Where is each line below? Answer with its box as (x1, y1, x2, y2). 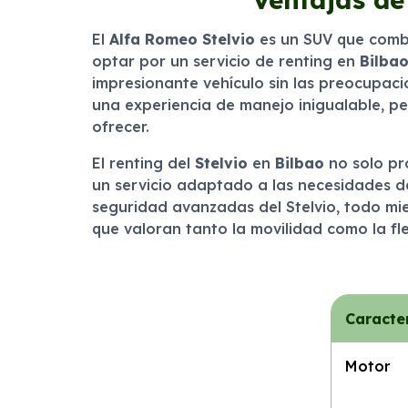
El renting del (91, 154, 195, 172)
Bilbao (274, 154, 324, 172)
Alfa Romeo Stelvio (108, 30, 255, 48)
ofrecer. (91, 117, 149, 136)
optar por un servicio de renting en (91, 52, 360, 70)
